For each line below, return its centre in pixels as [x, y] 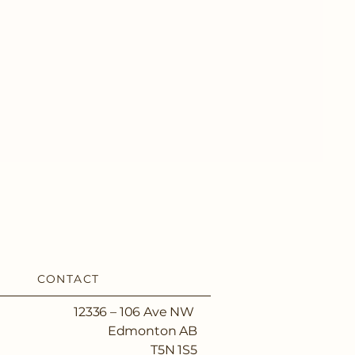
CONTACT [68, 279]
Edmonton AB [152, 331]
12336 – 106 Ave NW [134, 312]
